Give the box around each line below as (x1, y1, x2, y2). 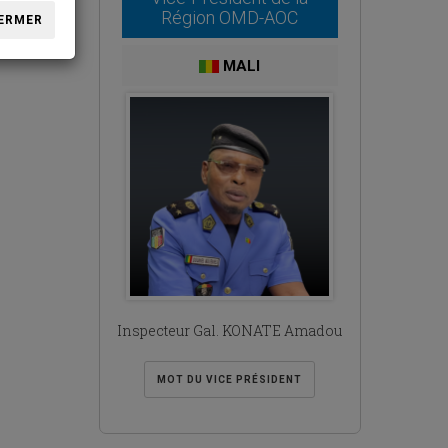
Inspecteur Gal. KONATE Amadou (117, 321, 343, 341)
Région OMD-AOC (161, 7, 299, 28)
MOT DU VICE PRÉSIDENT (157, 374, 303, 386)
